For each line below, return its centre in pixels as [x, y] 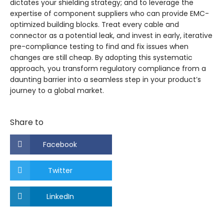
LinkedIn [60, 197]
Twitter [60, 171]
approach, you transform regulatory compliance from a [108, 69]
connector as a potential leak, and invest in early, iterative [111, 36]
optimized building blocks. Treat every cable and [94, 25]
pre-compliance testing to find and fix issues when [99, 47]
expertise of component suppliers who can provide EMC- [109, 14]
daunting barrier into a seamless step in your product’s [105, 80]
